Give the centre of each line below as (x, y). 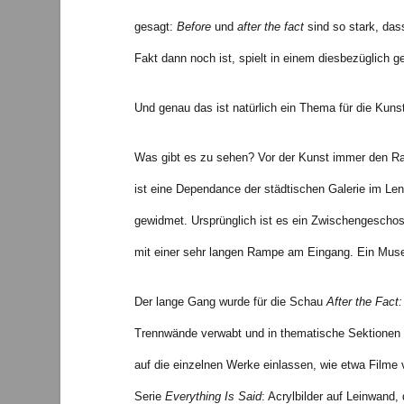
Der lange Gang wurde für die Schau (230, 301)
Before (193, 27)
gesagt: (155, 27)
